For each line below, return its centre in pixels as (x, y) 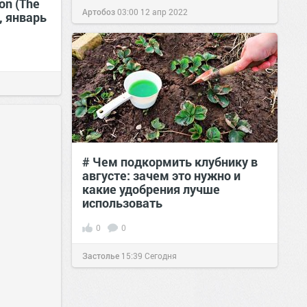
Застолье (101, 256)
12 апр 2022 (164, 12)
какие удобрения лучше (151, 189)
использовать (122, 203)
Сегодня (161, 256)
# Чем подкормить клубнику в (170, 162)
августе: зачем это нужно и (161, 175)
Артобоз (99, 12)
